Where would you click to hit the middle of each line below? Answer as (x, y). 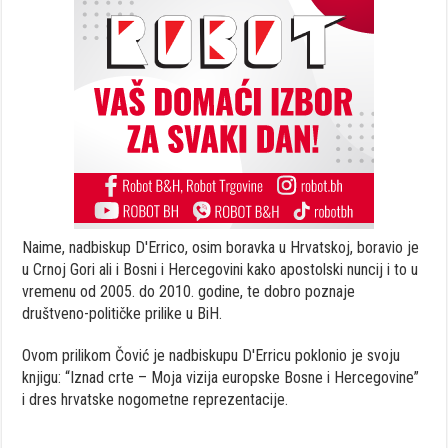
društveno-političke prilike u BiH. (122, 314)
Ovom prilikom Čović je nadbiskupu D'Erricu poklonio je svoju (211, 356)
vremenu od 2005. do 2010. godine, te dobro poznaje (189, 292)
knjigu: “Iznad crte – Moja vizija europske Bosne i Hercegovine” (221, 378)
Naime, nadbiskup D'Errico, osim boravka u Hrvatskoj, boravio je (221, 248)
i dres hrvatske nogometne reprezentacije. (155, 400)
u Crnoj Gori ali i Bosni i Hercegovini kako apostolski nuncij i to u (220, 270)
